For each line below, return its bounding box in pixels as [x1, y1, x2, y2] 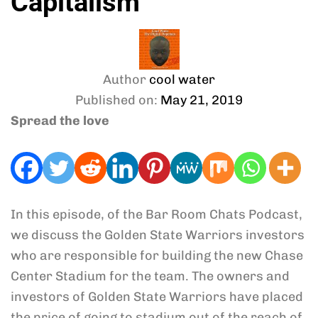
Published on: [75, 92, 158, 108]
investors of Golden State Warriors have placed [11, 289, 303, 305]
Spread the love [11, 113, 109, 128]
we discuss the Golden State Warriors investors [11, 227, 305, 243]
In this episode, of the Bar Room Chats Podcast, [11, 207, 302, 222]
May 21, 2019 [160, 92, 243, 108]
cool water [149, 72, 215, 87]
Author [103, 72, 146, 87]
